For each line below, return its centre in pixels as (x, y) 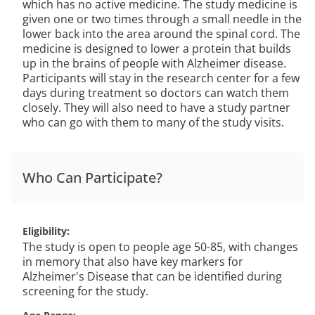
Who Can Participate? (92, 178)
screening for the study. (85, 291)
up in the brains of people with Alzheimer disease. (154, 63)
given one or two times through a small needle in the (162, 19)
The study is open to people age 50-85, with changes (160, 247)
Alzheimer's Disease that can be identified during (152, 276)
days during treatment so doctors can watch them (156, 93)
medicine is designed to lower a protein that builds (157, 49)
